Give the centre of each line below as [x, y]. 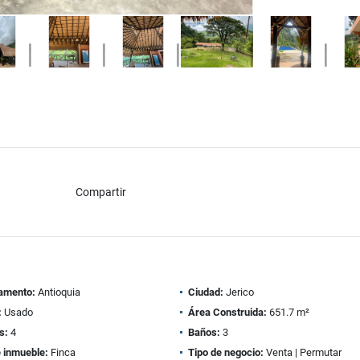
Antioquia [57, 292]
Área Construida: [227, 312]
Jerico [239, 292]
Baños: [204, 332]
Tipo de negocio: [226, 352]
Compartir [100, 192]
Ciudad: [206, 292]
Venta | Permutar [303, 352]
